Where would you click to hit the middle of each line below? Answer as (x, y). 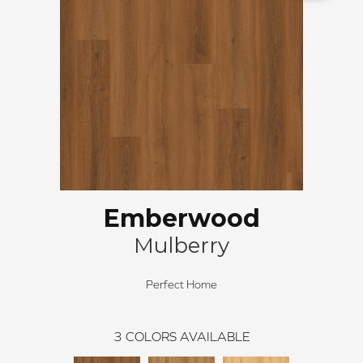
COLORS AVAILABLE (188, 337)
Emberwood (181, 219)
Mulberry (181, 246)
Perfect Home (181, 285)
